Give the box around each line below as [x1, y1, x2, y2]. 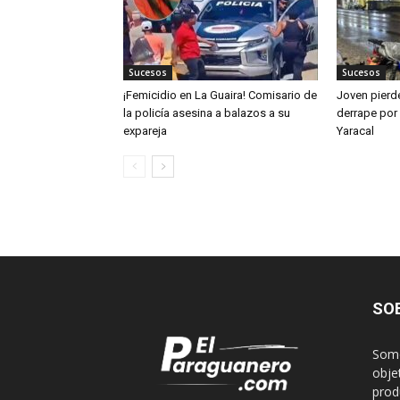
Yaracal [337, 124, 374, 138]
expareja [123, 124, 167, 138]
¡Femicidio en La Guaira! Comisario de [123, 88, 317, 103]
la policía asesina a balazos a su [123, 106, 290, 121]
